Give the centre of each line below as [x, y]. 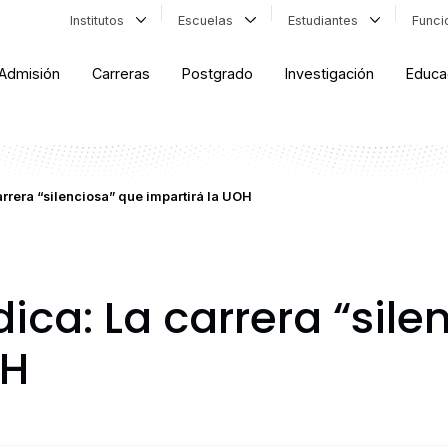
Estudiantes [326, 20]
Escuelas [210, 20]
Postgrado [218, 74]
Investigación [330, 74]
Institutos [100, 20]
